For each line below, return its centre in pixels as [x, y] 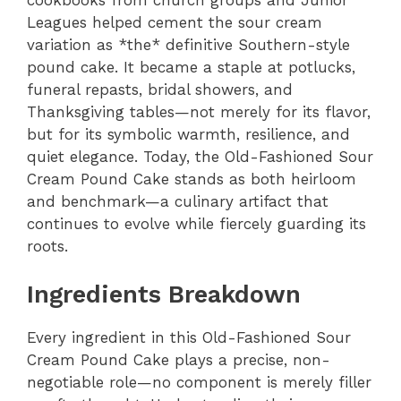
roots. [47, 246]
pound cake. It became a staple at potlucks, [191, 67]
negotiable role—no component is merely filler [199, 382]
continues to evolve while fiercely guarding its [196, 223]
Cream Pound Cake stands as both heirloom [192, 179]
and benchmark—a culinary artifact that [178, 201]
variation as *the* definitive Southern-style [188, 44]
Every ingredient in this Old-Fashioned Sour [189, 337]
